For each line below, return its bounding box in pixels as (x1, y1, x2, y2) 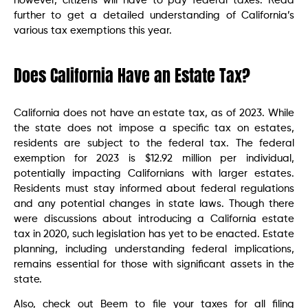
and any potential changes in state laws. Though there (14, 198, 294, 209)
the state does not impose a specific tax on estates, (14, 122, 294, 133)
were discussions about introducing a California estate (14, 213, 294, 224)
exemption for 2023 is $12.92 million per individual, (14, 153, 294, 164)
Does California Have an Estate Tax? (14, 63, 250, 88)
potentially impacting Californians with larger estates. (14, 168, 294, 179)
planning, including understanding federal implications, (14, 243, 294, 254)
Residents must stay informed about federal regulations (14, 183, 294, 194)
